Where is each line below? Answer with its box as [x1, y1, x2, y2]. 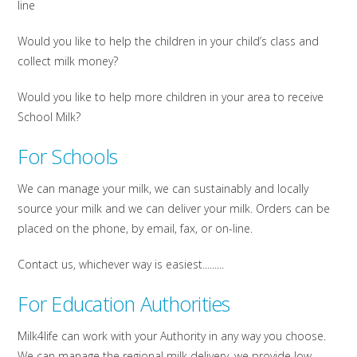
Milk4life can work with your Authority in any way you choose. [18, 328, 327, 344]
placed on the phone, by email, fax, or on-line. [18, 221, 253, 237]
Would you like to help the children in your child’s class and [18, 33, 320, 49]
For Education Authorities [18, 290, 230, 318]
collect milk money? [18, 53, 119, 69]
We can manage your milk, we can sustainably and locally [18, 181, 309, 197]
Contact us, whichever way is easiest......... [18, 257, 225, 273]
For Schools [18, 143, 118, 171]
